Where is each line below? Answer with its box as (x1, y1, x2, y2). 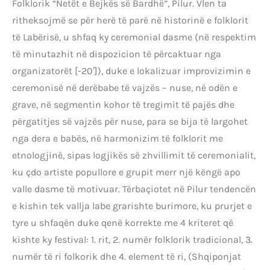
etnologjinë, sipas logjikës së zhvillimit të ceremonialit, (12, 149, 256, 161)
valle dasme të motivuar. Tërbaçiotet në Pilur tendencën (12, 183, 256, 195)
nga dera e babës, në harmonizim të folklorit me (12, 132, 223, 144)
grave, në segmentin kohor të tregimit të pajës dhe (12, 98, 234, 110)
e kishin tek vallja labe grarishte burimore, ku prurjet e (12, 199, 252, 212)
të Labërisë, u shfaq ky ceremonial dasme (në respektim (12, 31, 256, 43)
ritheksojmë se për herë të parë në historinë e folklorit (12, 14, 248, 26)
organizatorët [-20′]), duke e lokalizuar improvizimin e (12, 64, 251, 77)
